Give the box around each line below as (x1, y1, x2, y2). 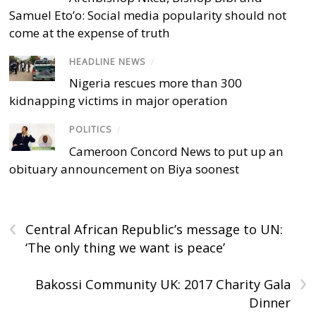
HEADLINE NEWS (69, 56, 147, 68)
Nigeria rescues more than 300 (69, 75, 243, 92)
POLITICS (69, 123, 113, 136)
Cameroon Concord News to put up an (69, 142, 284, 159)
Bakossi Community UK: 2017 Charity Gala (35, 275, 291, 293)
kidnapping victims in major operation (9, 92, 229, 109)
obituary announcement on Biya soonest (9, 160, 240, 177)
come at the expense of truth (9, 25, 171, 42)
